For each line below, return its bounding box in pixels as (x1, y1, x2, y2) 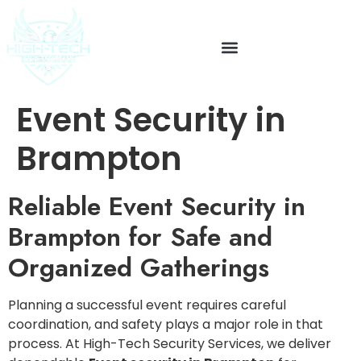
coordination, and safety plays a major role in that (8, 315, 323, 334)
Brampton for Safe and (8, 218, 272, 255)
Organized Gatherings (8, 249, 269, 286)
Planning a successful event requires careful (8, 296, 286, 314)
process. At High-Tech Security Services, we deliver (8, 334, 331, 353)
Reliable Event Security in (8, 188, 305, 225)
